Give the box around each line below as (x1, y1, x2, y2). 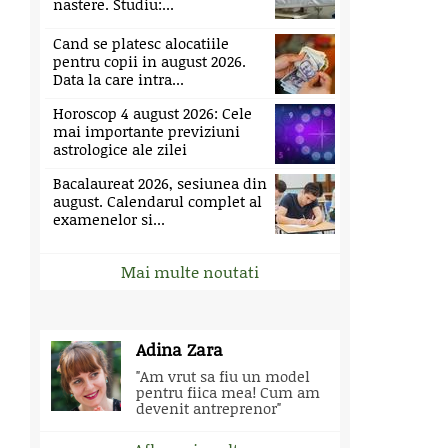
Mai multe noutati (121, 260, 259, 283)
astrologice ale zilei (53, 138, 187, 160)
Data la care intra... (53, 68, 184, 90)
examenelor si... (53, 208, 165, 230)
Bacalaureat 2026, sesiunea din (53, 172, 267, 194)
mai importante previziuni (53, 120, 240, 142)
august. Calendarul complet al (53, 190, 262, 212)
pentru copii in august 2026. (53, 50, 246, 72)
